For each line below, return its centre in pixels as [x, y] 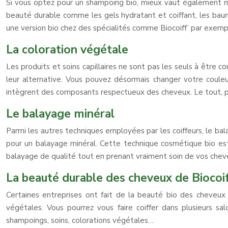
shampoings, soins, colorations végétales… [80, 220]
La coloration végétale [67, 50]
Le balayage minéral [60, 114]
